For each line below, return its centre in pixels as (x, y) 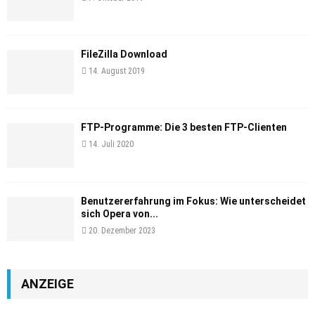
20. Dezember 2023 (122, 230)
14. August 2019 (117, 71)
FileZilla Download (124, 54)
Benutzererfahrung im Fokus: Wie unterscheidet (193, 201)
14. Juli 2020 (111, 144)
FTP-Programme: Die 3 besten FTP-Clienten (184, 128)
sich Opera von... (120, 213)
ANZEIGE (47, 283)
